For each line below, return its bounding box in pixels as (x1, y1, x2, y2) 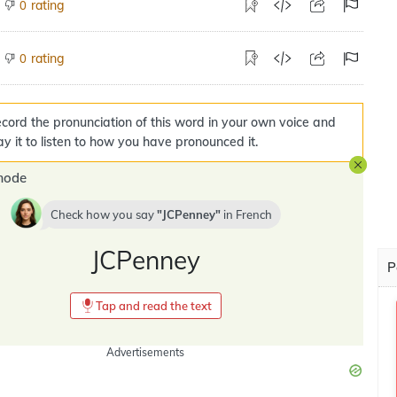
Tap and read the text (95, 299, 212, 313)
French (235, 207, 272, 222)
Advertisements (106, 346, 184, 359)
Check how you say (50, 207, 157, 222)
